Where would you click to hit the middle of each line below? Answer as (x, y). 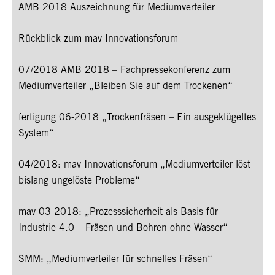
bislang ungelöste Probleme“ (79, 181)
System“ (36, 134)
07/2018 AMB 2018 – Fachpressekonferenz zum (124, 71)
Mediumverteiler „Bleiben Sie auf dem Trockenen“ (126, 87)
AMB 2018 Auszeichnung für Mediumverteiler (117, 8)
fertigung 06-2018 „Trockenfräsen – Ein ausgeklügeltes (137, 118)
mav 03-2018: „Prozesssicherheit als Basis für (118, 213)
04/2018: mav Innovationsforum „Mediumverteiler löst (134, 165)
